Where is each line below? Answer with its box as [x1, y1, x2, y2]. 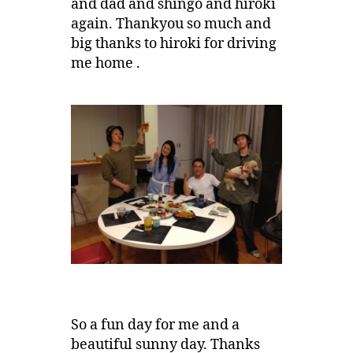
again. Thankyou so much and [70, 15, 271, 34]
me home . [70, 54, 140, 73]
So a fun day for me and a [70, 315, 240, 334]
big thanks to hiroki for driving [70, 35, 277, 54]
